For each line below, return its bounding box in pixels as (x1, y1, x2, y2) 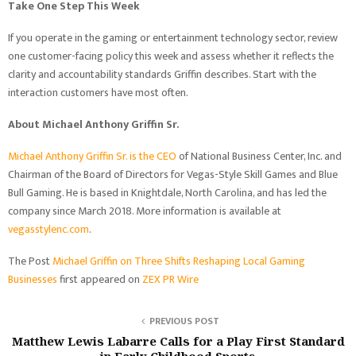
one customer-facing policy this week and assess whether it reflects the (8, 47, 334, 65)
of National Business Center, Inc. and (176, 147, 342, 165)
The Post (8, 252, 52, 270)
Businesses (8, 270, 60, 288)
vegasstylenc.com (8, 220, 89, 238)
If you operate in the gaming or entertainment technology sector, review (8, 29, 338, 47)
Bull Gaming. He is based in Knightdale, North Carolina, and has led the (8, 184, 327, 202)
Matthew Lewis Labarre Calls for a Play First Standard (11, 333, 345, 349)
